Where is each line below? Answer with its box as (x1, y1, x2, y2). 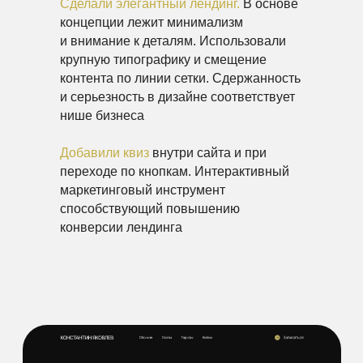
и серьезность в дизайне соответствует (60, 90, 295, 104)
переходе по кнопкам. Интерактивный (60, 164, 289, 178)
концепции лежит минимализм (60, 15, 243, 29)
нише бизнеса (60, 109, 144, 122)
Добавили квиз (60, 146, 149, 160)
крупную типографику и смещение (60, 53, 267, 66)
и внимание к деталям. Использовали (60, 34, 286, 48)
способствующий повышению (60, 202, 240, 216)
